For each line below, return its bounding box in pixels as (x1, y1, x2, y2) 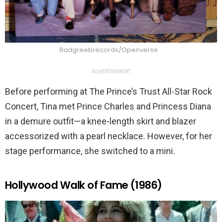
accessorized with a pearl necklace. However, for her (5, 130, 212, 141)
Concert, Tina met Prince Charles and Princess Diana (5, 101, 211, 111)
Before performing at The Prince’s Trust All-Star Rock (5, 86, 212, 97)
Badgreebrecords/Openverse (59, 45, 158, 55)
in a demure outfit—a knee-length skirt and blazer (5, 115, 196, 126)
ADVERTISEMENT (91, 68, 131, 74)
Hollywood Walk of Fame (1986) (5, 177, 162, 192)
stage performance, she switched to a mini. (5, 145, 175, 156)
